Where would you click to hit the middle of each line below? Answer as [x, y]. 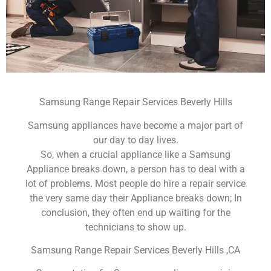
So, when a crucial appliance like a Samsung [135, 154]
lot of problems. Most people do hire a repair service [135, 183]
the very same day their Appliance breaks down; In [135, 198]
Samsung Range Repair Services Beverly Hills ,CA [135, 250]
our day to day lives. [135, 140]
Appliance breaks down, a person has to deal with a [135, 169]
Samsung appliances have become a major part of [135, 125]
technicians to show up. [135, 227]
